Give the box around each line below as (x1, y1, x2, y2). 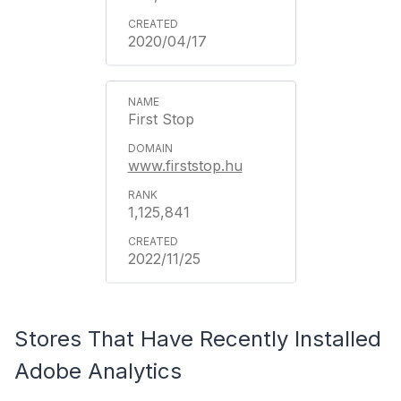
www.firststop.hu (127, 157, 243, 175)
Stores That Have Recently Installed (14, 326, 381, 352)
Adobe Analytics (14, 358, 182, 384)
